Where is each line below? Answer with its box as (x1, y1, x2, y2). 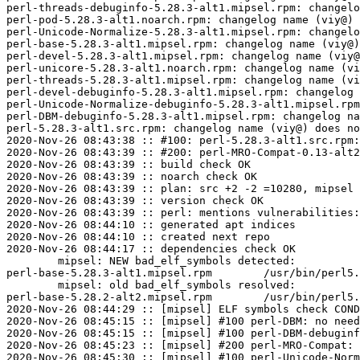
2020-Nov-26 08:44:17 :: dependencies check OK (6, 243, 296, 256)
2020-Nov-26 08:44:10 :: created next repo (6, 231, 270, 243)
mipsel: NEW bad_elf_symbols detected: (6, 255, 58, 268)
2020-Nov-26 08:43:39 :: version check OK (6, 194, 264, 207)
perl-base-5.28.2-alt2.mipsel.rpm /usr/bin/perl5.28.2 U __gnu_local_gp (6, 291, 212, 304)
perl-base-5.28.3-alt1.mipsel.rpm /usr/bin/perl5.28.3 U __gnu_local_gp (6, 267, 212, 280)
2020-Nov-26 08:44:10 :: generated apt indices (6, 219, 296, 231)
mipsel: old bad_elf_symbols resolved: (6, 279, 58, 292)
